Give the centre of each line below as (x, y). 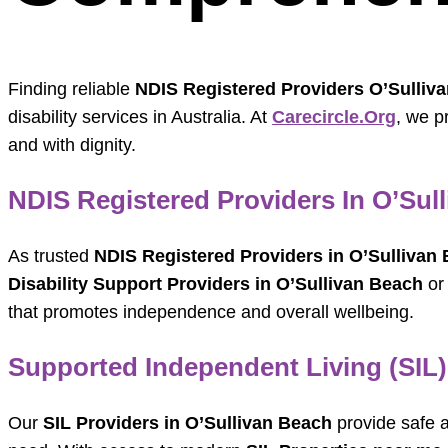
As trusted (51, 256)
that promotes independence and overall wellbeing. (211, 312)
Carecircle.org (334, 117)
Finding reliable (71, 89)
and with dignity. (72, 145)
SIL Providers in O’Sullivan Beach (187, 423)
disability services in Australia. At (140, 117)
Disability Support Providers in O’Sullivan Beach (215, 284)
